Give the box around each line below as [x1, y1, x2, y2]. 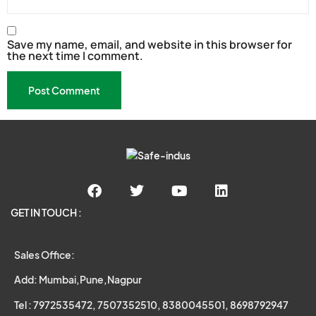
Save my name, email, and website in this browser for [7, 36, 292, 52]
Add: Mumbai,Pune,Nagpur [14, 273, 142, 286]
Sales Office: [14, 248, 75, 262]
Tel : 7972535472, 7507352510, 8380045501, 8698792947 [14, 298, 288, 311]
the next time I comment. [7, 47, 143, 63]
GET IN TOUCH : [11, 205, 82, 219]
